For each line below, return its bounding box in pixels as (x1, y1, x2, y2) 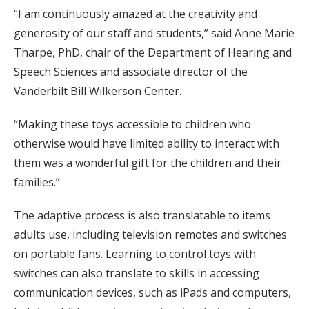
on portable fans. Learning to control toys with (14, 246, 256, 262)
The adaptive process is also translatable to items (14, 208, 270, 223)
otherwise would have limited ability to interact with (14, 136, 279, 152)
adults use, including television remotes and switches (14, 227, 287, 243)
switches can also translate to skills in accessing (14, 266, 259, 281)
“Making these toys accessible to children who (14, 117, 251, 132)
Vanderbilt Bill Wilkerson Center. (14, 83, 181, 99)
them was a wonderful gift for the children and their (14, 155, 281, 171)
